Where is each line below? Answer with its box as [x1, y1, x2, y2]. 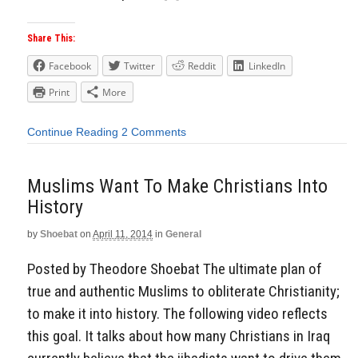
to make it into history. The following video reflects [27, 304, 328, 324]
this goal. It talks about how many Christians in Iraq [27, 327, 330, 346]
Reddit [188, 59, 216, 74]
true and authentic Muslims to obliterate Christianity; [27, 282, 340, 301]
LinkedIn [249, 59, 285, 74]
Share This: [27, 33, 75, 45]
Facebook [49, 59, 91, 74]
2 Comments [121, 125, 186, 138]
